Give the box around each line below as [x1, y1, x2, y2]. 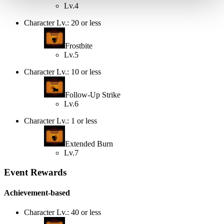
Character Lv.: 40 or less [24, 208, 101, 217]
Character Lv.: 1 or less [24, 116, 97, 125]
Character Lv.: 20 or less [24, 18, 101, 27]
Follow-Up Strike [65, 90, 120, 99]
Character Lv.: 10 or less [24, 67, 101, 76]
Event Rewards [4, 166, 66, 177]
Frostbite [65, 41, 92, 50]
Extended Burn [65, 139, 113, 148]
